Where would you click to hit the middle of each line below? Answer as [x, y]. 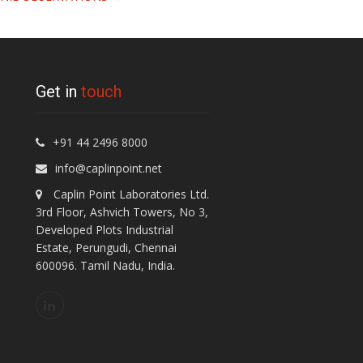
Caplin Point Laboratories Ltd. [129, 194]
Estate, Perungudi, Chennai [106, 248]
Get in [58, 92]
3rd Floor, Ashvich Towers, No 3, [122, 212]
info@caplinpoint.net [108, 168]
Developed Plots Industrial [104, 230]
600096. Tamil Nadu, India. [105, 265]
